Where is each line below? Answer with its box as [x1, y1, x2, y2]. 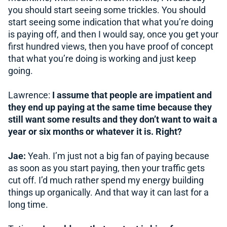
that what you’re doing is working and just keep [8, 53, 196, 64]
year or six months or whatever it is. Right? [8, 126, 182, 137]
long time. [8, 199, 48, 210]
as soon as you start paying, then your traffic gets [8, 163, 205, 173]
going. [8, 65, 33, 76]
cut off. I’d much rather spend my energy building [8, 175, 204, 185]
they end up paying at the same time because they [8, 102, 212, 112]
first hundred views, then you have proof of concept [8, 41, 213, 52]
